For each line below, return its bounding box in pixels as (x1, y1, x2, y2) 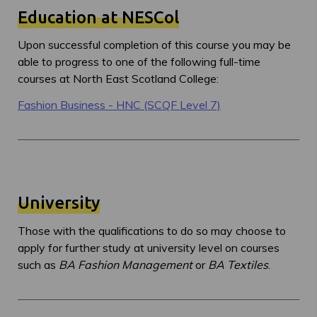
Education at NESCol (18, 7, 179, 27)
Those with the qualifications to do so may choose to (18, 223, 286, 238)
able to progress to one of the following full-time (18, 54, 260, 69)
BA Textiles (208, 257, 268, 272)
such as (18, 257, 59, 272)
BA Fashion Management (59, 257, 192, 272)
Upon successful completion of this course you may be (18, 38, 291, 52)
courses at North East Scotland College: (18, 71, 219, 86)
